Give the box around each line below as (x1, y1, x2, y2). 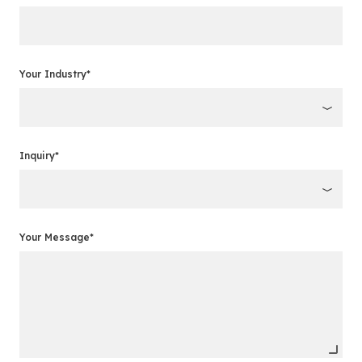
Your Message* (19, 231, 94, 243)
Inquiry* (19, 149, 59, 162)
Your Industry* (19, 68, 90, 80)
